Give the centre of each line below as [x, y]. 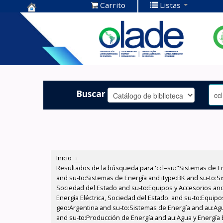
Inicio [64, 158]
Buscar [91, 93]
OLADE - [46, 51]
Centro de [50, 20]
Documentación [64, 35]
